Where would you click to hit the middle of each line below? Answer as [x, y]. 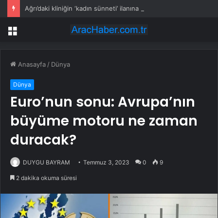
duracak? [43, 140]
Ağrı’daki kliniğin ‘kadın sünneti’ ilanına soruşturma [100, 8]
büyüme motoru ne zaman [104, 121]
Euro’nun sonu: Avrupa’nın [103, 102]
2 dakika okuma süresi [46, 178]
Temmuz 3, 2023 [106, 163]
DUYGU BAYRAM [46, 163]
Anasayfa [31, 64]
